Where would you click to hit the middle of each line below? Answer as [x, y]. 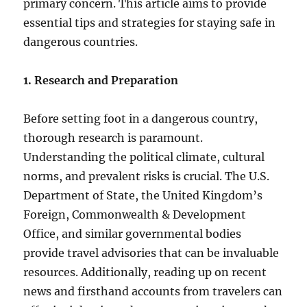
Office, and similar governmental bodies [133, 233]
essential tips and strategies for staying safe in [150, 22]
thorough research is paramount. [113, 137]
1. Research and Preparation [101, 80]
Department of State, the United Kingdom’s [143, 195]
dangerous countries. [81, 41]
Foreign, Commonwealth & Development [135, 214]
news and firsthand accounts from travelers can [153, 291]
